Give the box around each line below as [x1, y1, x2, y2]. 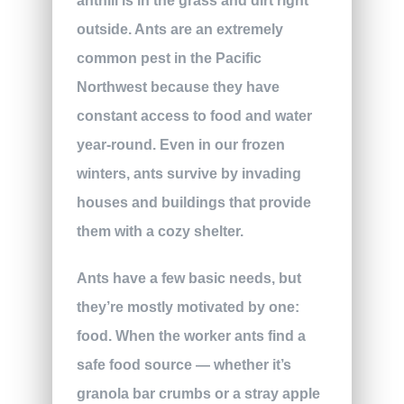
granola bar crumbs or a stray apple [76, 385, 320, 401]
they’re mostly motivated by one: [76, 298, 299, 315]
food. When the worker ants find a [76, 327, 306, 344]
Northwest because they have [76, 78, 280, 95]
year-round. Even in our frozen [76, 136, 285, 152]
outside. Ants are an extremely [76, 21, 283, 37]
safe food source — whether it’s [76, 356, 291, 372]
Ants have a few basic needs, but [76, 270, 301, 286]
